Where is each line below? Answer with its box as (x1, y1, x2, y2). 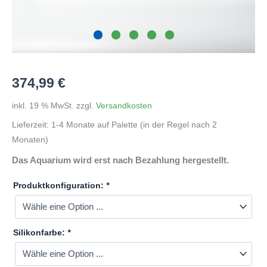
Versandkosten (96, 101, 152, 110)
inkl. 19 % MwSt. (12, 101, 74, 110)
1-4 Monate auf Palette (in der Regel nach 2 (51, 120, 217, 130)
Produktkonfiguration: (13, 180, 106, 190)
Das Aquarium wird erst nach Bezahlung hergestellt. (12, 154, 229, 165)
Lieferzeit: (12, 120, 51, 130)
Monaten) (12, 135, 48, 145)
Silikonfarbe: (13, 227, 67, 237)
